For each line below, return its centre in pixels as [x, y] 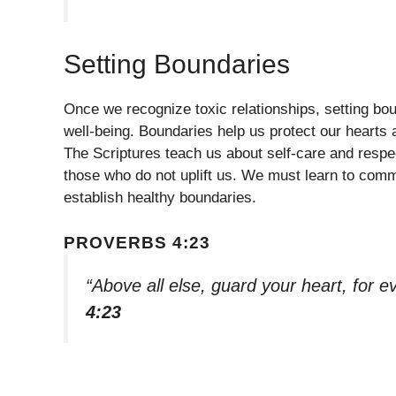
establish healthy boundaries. [160, 198]
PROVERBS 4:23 [137, 242]
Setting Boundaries [177, 65]
